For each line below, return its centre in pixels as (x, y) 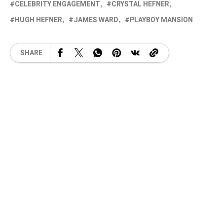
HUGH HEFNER (38, 20)
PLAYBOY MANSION (161, 20)
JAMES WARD (96, 20)
